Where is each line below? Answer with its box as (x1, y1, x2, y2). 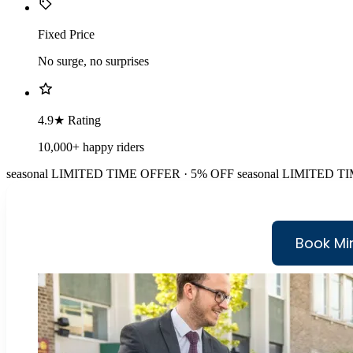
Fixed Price (38, 28, 95, 42)
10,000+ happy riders (38, 140, 144, 154)
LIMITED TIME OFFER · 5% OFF (51, 167, 234, 181)
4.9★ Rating (38, 113, 101, 128)
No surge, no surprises (38, 54, 149, 69)
